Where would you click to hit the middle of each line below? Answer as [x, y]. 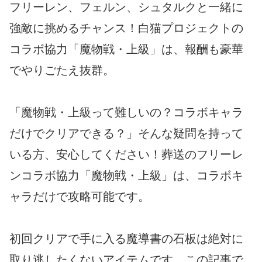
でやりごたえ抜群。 [62, 70]
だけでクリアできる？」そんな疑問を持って [126, 133]
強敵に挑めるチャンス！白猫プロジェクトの [126, 28]
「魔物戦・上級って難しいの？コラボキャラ [126, 112]
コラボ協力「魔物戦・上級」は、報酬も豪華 [126, 49]
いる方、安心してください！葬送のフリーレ [126, 154]
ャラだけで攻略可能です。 [80, 196]
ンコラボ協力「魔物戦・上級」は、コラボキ [126, 175]
